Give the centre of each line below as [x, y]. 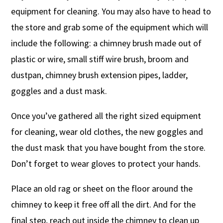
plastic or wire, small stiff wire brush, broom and [100, 59]
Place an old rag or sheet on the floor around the [102, 188]
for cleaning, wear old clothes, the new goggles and [107, 131]
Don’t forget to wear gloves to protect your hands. [106, 163]
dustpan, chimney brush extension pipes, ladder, [100, 75]
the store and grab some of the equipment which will [110, 27]
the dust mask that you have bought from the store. [109, 147]
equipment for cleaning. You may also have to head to [111, 11]
